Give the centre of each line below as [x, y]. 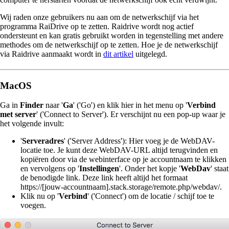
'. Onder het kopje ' [150, 168]
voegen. [33, 205]
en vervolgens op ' [50, 168]
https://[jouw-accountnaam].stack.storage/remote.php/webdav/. [121, 187]
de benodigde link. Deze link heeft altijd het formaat [104, 177]
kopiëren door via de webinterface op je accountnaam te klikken [123, 159]
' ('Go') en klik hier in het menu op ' [130, 105]
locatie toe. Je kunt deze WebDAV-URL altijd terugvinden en [119, 150]
